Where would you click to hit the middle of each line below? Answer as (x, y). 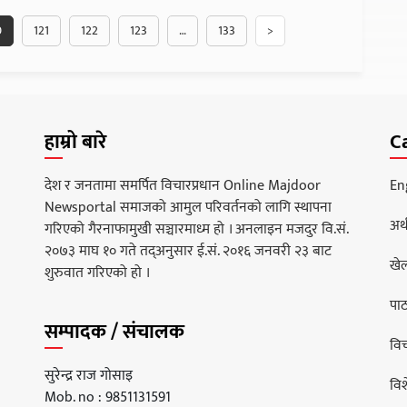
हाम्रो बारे (75, 142)
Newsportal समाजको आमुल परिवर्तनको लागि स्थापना (188, 208)
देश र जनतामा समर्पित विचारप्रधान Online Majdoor (183, 186)
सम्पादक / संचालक (114, 332)
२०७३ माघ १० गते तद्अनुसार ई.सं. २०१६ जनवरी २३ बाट (188, 251)
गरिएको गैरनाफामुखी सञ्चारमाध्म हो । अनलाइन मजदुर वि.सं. (196, 229)
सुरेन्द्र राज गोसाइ (89, 376)
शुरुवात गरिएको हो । (98, 273)
